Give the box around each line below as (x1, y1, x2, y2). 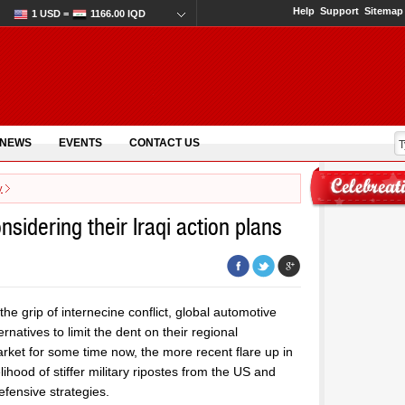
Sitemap (364, 5, 403, 16)
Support (320, 5, 359, 16)
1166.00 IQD (90, 8, 146, 19)
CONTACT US (129, 137, 200, 149)
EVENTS (59, 137, 102, 149)
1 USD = (32, 8, 69, 19)
